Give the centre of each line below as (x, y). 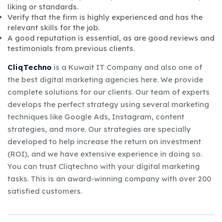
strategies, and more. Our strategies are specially (99, 129)
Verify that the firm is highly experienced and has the (105, 17)
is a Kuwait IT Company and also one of (127, 67)
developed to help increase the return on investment (104, 141)
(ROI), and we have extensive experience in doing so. (105, 154)
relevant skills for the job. (54, 27)
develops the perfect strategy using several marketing (108, 104)
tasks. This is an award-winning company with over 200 (109, 178)
